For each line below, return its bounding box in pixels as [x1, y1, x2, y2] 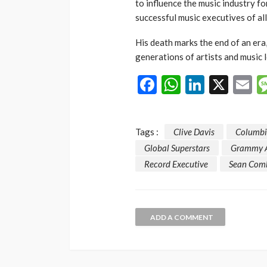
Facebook [157, 72, 235, 96]
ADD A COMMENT [150, 213, 213, 222]
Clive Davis [173, 126, 215, 137]
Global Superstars [144, 142, 210, 154]
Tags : [135, 126, 159, 137]
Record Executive [144, 159, 208, 170]
